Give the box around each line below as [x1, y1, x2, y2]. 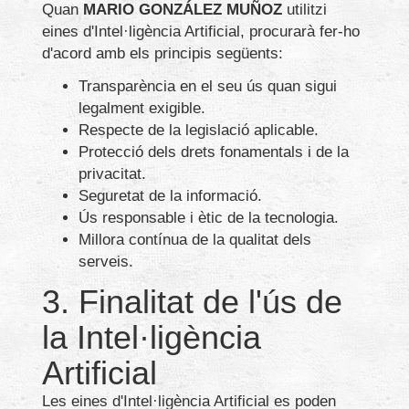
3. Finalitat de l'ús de [42, 283, 342, 321]
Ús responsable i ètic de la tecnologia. [79, 209, 339, 227]
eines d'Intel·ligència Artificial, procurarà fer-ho [42, 23, 360, 41]
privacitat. [79, 165, 146, 184]
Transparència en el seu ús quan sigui [79, 78, 337, 96]
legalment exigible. [79, 100, 205, 118]
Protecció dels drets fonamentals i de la [79, 143, 349, 162]
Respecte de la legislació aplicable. [79, 121, 319, 140]
